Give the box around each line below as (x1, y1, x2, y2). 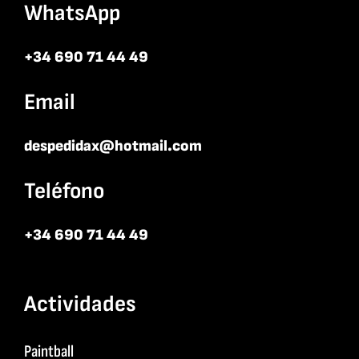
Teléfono (23, 177, 104, 204)
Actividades (23, 290, 136, 317)
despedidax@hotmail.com (23, 136, 202, 155)
